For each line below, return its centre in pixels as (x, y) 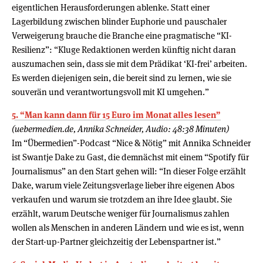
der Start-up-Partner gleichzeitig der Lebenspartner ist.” (116, 241)
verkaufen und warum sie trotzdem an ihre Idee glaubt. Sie (122, 199)
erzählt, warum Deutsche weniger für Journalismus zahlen (121, 213)
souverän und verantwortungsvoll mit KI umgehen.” (110, 92)
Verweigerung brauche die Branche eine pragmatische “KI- (122, 35)
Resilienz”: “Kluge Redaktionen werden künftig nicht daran (124, 49)
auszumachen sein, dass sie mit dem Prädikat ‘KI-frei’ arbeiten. (129, 63)
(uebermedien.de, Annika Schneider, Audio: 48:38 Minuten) (120, 129)
